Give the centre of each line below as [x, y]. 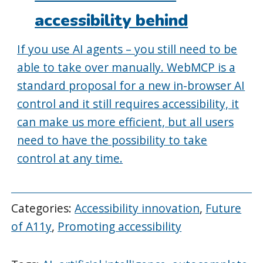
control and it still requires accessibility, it [128, 103]
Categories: [43, 208]
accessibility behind [112, 20]
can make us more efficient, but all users [126, 122]
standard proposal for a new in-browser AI [131, 85]
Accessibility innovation [137, 208]
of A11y [32, 227]
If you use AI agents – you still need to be [127, 49]
